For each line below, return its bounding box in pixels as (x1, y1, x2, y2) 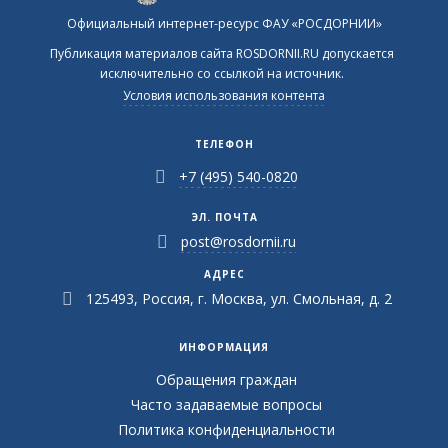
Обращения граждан (155, 370, 297, 389)
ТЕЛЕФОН (194, 137, 254, 151)
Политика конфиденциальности (117, 420, 335, 439)
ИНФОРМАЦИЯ (179, 340, 269, 354)
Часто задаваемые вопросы (130, 395, 322, 414)
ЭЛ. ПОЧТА (190, 210, 258, 224)
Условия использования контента (123, 87, 325, 104)
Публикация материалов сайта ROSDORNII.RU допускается (50, 45, 394, 62)
